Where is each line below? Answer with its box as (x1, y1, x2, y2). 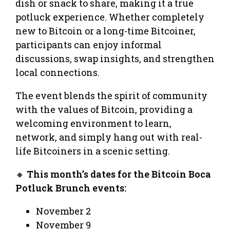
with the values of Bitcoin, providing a (15, 103, 193, 116)
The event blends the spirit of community (15, 89, 207, 102)
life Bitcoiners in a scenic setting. (15, 144, 170, 157)
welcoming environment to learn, (15, 117, 171, 129)
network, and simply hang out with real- (15, 130, 202, 143)
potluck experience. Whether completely (15, 10, 204, 23)
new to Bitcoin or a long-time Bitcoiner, (15, 24, 196, 37)
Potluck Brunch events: (15, 181, 126, 194)
